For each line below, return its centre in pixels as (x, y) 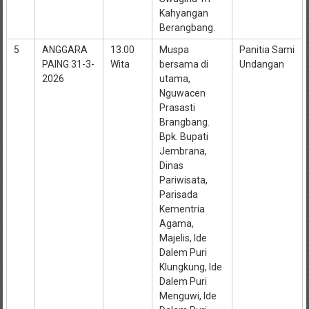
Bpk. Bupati (183, 136)
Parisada (178, 194)
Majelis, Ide (183, 238)
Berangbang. (187, 27)
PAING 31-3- (68, 64)
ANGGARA (64, 49)
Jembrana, (183, 151)
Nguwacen (182, 93)
